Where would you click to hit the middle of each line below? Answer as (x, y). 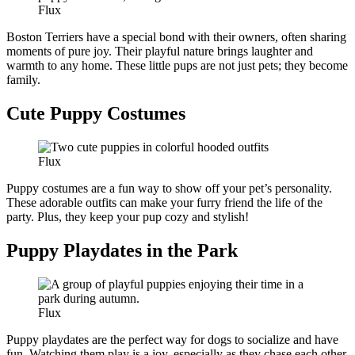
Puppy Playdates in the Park (122, 251)
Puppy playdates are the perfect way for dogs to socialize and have (172, 339)
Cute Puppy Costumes (96, 114)
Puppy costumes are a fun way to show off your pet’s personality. (169, 189)
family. (23, 80)
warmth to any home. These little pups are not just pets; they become (177, 66)
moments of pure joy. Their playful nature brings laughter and (160, 52)
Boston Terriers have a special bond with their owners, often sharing (176, 37)
